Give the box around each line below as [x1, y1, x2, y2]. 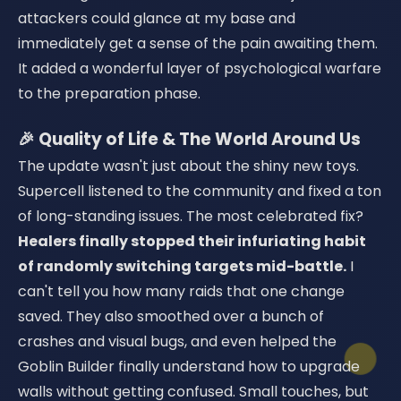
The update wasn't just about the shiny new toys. [18, 156, 359, 176]
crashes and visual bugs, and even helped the [18, 331, 337, 352]
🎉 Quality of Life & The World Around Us [18, 127, 361, 151]
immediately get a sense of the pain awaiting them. [18, 33, 378, 54]
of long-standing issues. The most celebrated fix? [18, 206, 363, 226]
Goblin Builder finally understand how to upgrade [18, 356, 360, 377]
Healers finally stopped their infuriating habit [18, 231, 366, 252]
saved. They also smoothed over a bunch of [18, 306, 324, 327]
